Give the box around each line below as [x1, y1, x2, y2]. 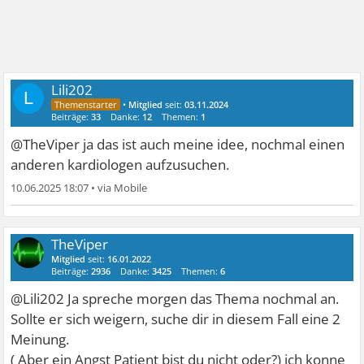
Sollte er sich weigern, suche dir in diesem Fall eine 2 [11, 309, 341, 328]
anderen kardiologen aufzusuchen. [11, 155, 230, 174]
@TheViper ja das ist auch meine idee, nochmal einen [11, 135, 345, 154]
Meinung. [11, 329, 70, 349]
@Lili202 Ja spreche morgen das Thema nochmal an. [11, 288, 340, 308]
